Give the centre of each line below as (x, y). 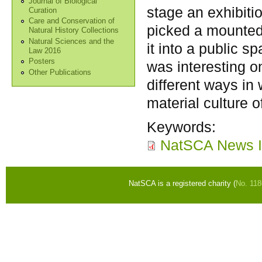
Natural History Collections (74, 31)
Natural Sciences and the (72, 41)
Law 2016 (45, 51)
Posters (42, 62)
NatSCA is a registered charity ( (182, 183)
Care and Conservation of (72, 21)
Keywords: (182, 127)
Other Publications (60, 72)
